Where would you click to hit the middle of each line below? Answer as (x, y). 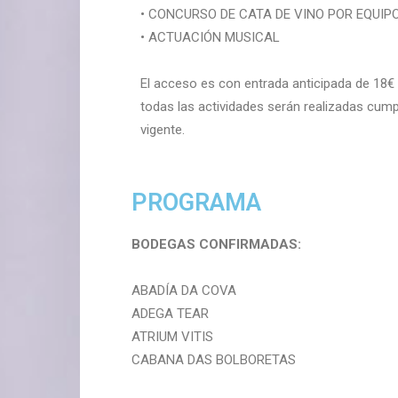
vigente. (163, 130)
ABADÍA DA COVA (184, 291)
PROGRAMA (196, 203)
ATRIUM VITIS (172, 337)
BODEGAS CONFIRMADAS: (216, 244)
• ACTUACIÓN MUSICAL (210, 37)
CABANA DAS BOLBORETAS (214, 360)
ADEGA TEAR (170, 314)
